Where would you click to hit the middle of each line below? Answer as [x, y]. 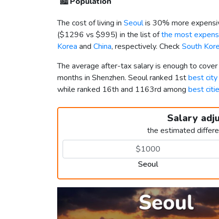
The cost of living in [90, 23]
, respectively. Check [147, 47]
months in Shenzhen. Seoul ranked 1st [123, 78]
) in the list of [138, 35]
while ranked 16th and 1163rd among [123, 90]
